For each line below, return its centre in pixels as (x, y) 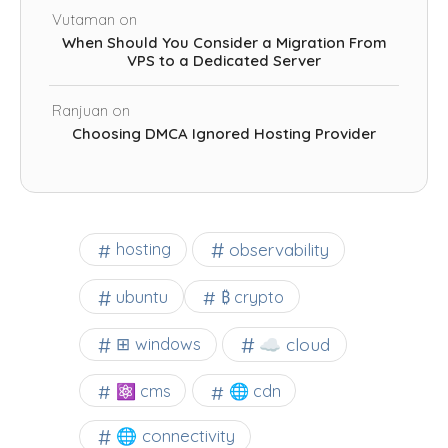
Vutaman (83, 19)
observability (278, 249)
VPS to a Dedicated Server (224, 60)
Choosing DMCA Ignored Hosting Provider (224, 134)
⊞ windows (158, 344)
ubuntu (142, 297)
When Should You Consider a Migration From (224, 42)
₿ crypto (253, 296)
